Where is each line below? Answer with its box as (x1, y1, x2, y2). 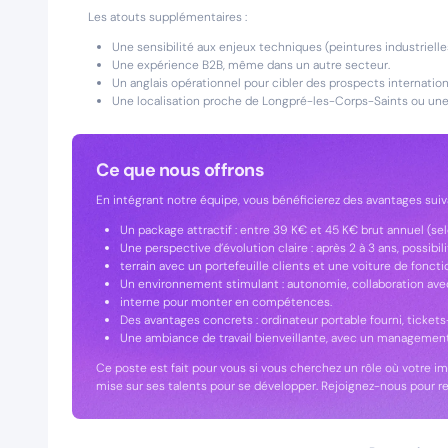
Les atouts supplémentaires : (88, 9, 247, 25)
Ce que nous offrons (96, 158, 265, 182)
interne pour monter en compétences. (120, 294, 332, 310)
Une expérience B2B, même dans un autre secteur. (112, 57, 390, 73)
